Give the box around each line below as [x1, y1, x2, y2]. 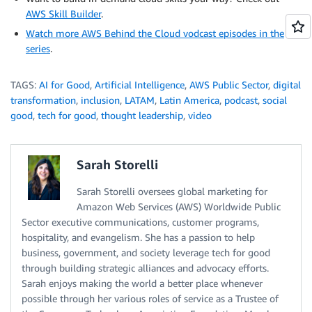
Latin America [159, 94, 219, 107]
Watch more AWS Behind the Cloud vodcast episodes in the [26, 27, 284, 40]
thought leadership [101, 109, 183, 122]
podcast [224, 94, 258, 107]
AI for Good [39, 79, 90, 91]
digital [273, 79, 301, 91]
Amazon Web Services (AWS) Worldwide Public [77, 201, 281, 213]
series [26, 42, 50, 55]
